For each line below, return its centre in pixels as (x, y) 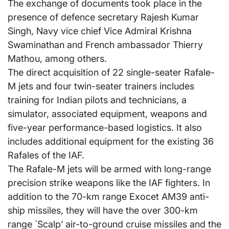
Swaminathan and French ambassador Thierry (105, 45)
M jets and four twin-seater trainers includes (101, 86)
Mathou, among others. (57, 59)
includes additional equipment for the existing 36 (111, 142)
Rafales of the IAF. (46, 155)
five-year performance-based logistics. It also (105, 128)
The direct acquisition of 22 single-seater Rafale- (111, 73)
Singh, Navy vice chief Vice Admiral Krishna (100, 31)
